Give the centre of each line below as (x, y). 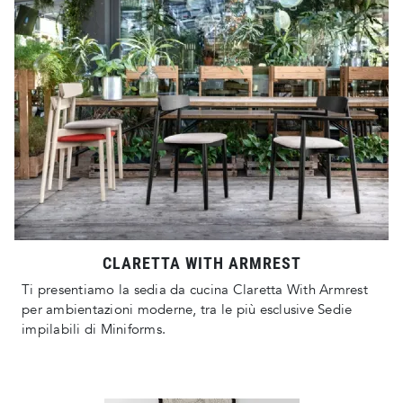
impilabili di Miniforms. (94, 330)
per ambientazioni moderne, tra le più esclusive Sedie (187, 310)
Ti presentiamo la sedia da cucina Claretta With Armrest (195, 290)
